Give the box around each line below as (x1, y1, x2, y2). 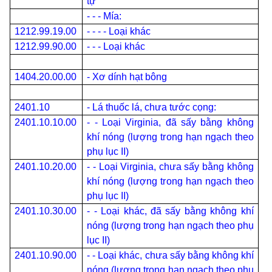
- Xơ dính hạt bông (87, 72, 168, 82)
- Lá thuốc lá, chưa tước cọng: (87, 102, 217, 112)
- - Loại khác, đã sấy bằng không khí (87, 206, 254, 216)
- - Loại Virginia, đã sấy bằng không (87, 117, 254, 127)
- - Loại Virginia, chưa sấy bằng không (87, 161, 254, 172)
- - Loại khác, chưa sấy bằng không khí (87, 250, 254, 260)
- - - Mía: (87, 11, 122, 21)
